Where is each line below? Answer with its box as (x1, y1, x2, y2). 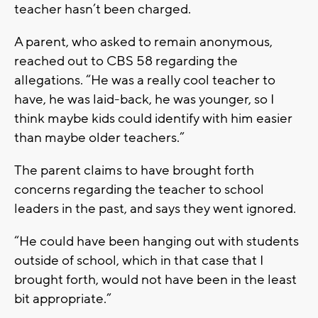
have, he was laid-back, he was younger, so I (14, 90, 274, 108)
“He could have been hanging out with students (14, 232, 299, 250)
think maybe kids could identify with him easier (14, 109, 292, 127)
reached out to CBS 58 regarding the (14, 52, 238, 70)
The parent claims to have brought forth (14, 161, 254, 179)
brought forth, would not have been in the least (14, 270, 297, 288)
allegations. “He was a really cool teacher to (14, 71, 275, 89)
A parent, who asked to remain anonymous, (14, 33, 273, 50)
